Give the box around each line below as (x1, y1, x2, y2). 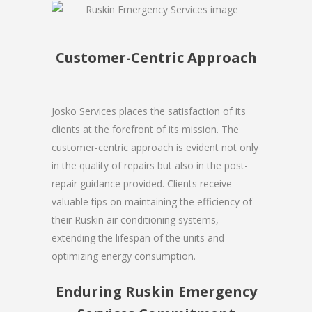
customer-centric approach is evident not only (52, 140, 258, 154)
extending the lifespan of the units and (52, 231, 224, 244)
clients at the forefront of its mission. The (52, 122, 239, 136)
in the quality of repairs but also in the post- (52, 158, 248, 172)
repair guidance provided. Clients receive (52, 176, 232, 190)
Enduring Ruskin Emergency (55, 281, 257, 301)
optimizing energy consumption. (52, 249, 196, 263)
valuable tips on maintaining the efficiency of (52, 194, 252, 208)
